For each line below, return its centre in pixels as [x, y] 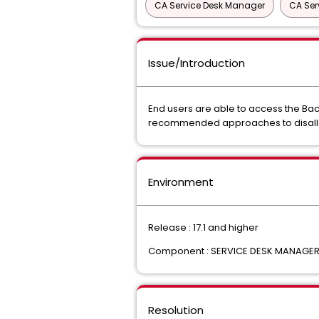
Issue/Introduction [197, 63]
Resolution [176, 310]
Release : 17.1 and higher [203, 228]
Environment [181, 182]
